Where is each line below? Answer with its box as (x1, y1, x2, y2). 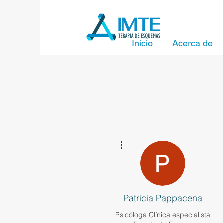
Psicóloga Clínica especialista (115, 210, 210, 219)
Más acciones (127, 135, 158, 141)
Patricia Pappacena (123, 192, 202, 204)
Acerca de (172, 38, 213, 48)
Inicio (132, 38, 153, 48)
